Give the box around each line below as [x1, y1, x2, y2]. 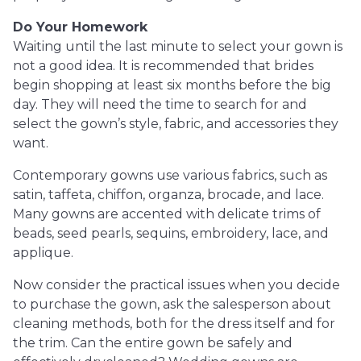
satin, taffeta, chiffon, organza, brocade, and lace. [13, 187, 324, 202]
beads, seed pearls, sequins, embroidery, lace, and [13, 226, 329, 241]
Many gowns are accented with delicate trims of [13, 206, 321, 222]
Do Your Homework [13, 19, 147, 35]
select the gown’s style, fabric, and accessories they [13, 116, 338, 131]
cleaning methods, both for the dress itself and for [13, 316, 335, 331]
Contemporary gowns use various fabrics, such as [13, 168, 327, 183]
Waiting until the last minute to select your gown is [13, 39, 342, 54]
